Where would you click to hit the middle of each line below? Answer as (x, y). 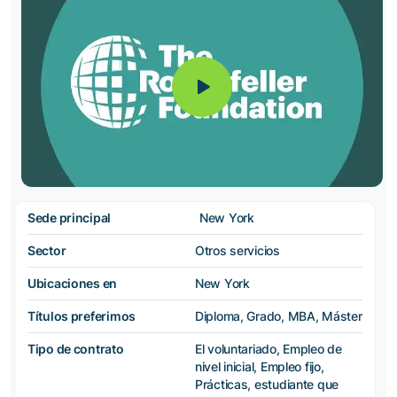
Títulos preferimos (82, 315)
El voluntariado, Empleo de (269, 348)
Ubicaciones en (73, 283)
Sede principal (70, 217)
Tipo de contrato (76, 348)
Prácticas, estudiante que (267, 384)
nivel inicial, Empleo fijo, (260, 366)
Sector (47, 250)
